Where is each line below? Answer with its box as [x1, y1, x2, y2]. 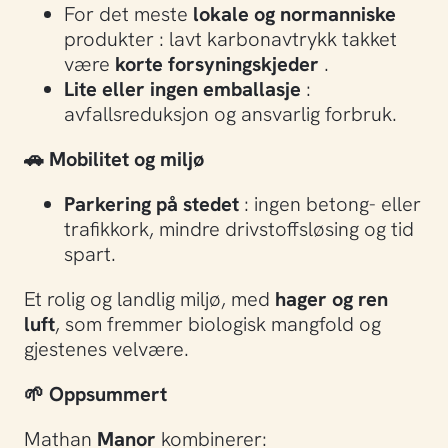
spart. [64, 240, 116, 266]
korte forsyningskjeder [115, 50, 319, 76]
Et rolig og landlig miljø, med [24, 285, 275, 311]
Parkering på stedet [64, 190, 239, 216]
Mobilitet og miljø [44, 145, 204, 171]
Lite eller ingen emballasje [64, 75, 301, 101]
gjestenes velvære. [24, 335, 189, 361]
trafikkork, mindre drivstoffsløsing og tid [64, 215, 414, 241]
